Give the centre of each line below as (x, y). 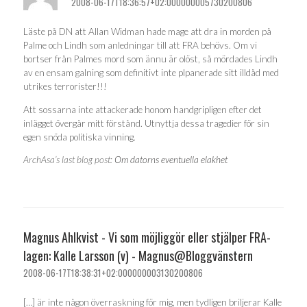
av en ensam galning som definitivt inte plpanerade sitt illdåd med (151, 73)
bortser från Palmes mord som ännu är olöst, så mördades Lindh (150, 59)
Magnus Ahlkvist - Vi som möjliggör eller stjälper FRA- (147, 237)
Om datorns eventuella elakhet (171, 160)
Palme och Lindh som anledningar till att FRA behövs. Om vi (140, 45)
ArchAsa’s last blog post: (69, 160)
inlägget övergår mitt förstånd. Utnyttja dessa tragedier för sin (146, 123)
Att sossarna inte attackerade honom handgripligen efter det (143, 109)
